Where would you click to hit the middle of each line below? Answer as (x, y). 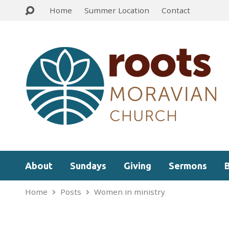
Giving (138, 166)
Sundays (88, 166)
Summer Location (117, 10)
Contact (176, 10)
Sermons (188, 166)
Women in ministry (130, 192)
